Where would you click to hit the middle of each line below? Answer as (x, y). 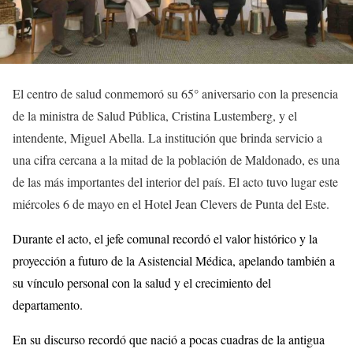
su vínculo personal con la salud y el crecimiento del (142, 283)
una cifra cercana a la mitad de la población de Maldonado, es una (176, 160)
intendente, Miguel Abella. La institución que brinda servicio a (167, 138)
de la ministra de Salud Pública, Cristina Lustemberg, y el (155, 116)
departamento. (48, 305)
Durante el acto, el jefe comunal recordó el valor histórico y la (165, 239)
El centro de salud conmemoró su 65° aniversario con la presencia (175, 94)
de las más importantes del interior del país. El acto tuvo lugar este (175, 182)
